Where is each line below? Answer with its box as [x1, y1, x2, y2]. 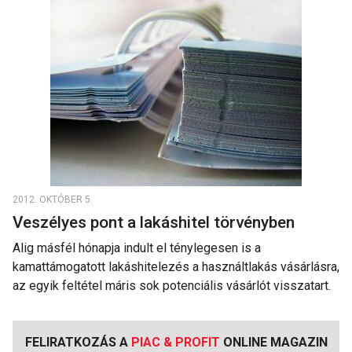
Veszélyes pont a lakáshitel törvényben [13, 213, 299, 232]
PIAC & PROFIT [130, 335, 220, 350]
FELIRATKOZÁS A [24, 335, 131, 350]
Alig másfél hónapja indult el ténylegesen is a [13, 240, 261, 255]
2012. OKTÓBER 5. [13, 194, 93, 205]
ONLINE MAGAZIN [219, 335, 328, 350]
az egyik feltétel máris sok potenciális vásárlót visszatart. [13, 278, 331, 293]
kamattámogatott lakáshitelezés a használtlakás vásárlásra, [13, 259, 339, 274]
